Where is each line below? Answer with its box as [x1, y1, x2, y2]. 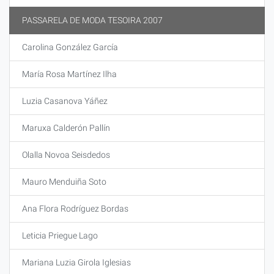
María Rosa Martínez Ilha [22, 69, 117, 79]
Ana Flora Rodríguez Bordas [22, 204, 128, 213]
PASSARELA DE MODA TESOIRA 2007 [22, 15, 163, 25]
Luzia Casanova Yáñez [22, 96, 108, 106]
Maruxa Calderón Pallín [22, 123, 110, 133]
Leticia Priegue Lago [22, 231, 98, 240]
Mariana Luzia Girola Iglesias [22, 257, 131, 267]
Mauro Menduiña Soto [22, 177, 106, 187]
